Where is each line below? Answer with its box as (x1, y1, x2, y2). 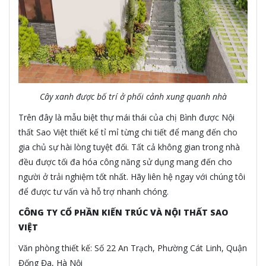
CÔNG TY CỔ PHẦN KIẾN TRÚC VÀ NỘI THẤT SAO (18, 207, 228, 218)
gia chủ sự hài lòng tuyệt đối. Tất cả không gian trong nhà (18, 141, 240, 153)
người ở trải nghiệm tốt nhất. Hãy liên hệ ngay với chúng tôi (18, 171, 245, 183)
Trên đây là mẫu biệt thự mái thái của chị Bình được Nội (18, 112, 235, 123)
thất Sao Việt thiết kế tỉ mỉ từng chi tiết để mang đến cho (18, 126, 237, 138)
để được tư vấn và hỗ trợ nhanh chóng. (18, 186, 169, 198)
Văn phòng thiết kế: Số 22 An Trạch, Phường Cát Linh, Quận (18, 242, 247, 254)
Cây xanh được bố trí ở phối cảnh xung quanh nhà (39, 91, 227, 103)
